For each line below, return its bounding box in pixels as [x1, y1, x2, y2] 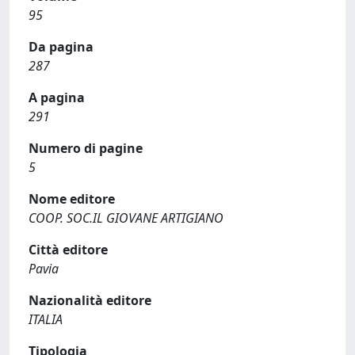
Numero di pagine [29, 139, 143, 157]
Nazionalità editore [29, 292, 151, 309]
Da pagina [29, 38, 94, 55]
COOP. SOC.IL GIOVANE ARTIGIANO [29, 209, 223, 227]
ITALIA [29, 311, 63, 328]
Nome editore [29, 190, 115, 208]
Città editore [29, 241, 108, 258]
